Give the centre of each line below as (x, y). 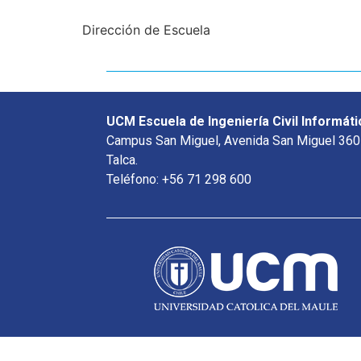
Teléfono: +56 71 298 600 (179, 180)
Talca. (122, 160)
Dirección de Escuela (148, 29)
